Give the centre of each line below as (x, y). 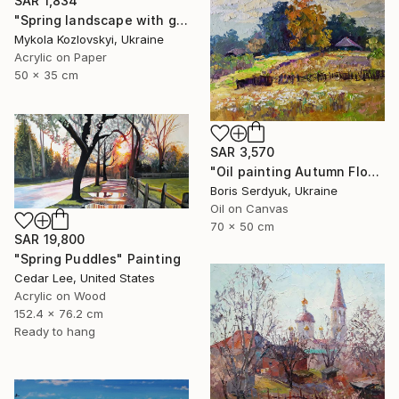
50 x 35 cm (46, 75)
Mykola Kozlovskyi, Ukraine (89, 40)
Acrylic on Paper (61, 57)
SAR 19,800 (50, 239)
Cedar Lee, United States (85, 277)
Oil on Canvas (249, 209)
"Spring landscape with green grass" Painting (182, 20)
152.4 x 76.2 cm (59, 313)
